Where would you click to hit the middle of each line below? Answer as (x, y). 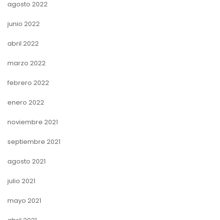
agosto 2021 (27, 161)
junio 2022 (24, 24)
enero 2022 (26, 102)
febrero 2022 (28, 82)
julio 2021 (21, 181)
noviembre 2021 (33, 122)
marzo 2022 (27, 63)
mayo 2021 (24, 200)
